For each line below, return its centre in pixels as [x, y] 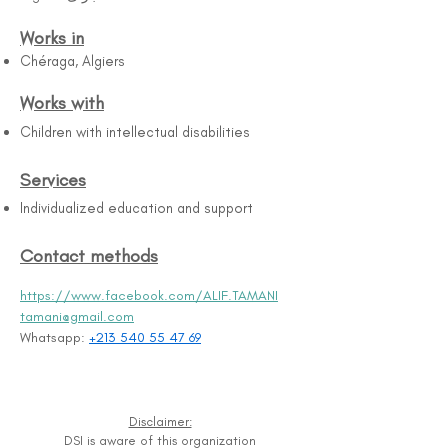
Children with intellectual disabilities [135, 132]
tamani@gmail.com [77, 316]
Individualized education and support [136, 208]
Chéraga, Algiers [72, 61]
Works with [62, 103]
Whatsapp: [54, 337]
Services [53, 180]
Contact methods [89, 256]
